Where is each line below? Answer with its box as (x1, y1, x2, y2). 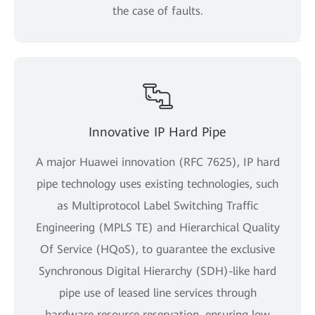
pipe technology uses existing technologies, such (37, 176, 278, 191)
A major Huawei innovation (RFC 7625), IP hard (35, 155, 280, 169)
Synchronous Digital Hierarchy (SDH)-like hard (39, 264, 276, 278)
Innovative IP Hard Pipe (89, 124, 226, 139)
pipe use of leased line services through (58, 285, 257, 300)
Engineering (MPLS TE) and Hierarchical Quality (35, 220, 280, 234)
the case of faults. (112, 4, 203, 18)
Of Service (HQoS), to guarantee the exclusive (40, 242, 275, 256)
